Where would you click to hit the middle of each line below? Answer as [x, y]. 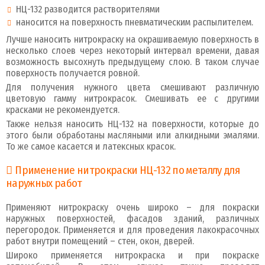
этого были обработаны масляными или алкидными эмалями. [132, 135]
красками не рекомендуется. [63, 109]
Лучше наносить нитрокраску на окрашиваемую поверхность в [132, 39]
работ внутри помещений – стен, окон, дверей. [101, 241]
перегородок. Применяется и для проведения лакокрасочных [132, 230]
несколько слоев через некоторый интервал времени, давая [132, 50]
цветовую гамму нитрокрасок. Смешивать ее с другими [132, 98]
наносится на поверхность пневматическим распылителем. [135, 22]
